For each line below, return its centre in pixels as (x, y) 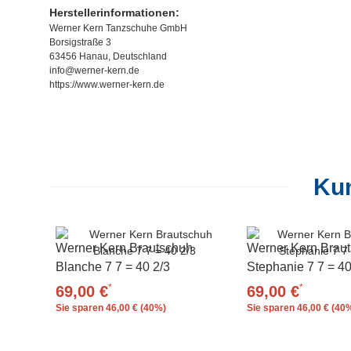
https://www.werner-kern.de (107, 84)
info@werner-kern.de (94, 70)
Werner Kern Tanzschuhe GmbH (118, 28)
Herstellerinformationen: (114, 12)
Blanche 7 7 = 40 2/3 (113, 266)
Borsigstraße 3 (80, 42)
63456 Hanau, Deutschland (108, 56)
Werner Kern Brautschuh (124, 248)
